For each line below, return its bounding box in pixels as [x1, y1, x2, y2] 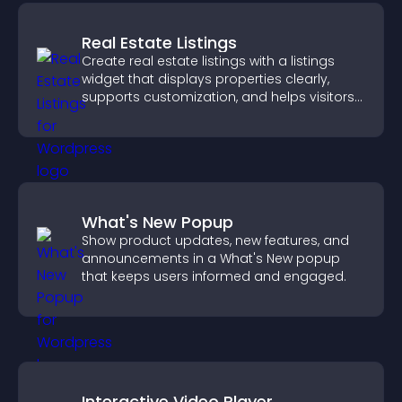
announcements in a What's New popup [82, 249, 340, 267]
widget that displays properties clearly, [82, 70, 329, 88]
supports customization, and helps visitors [82, 88, 354, 106]
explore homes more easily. [82, 106, 259, 124]
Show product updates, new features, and [82, 232, 349, 249]
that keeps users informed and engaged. [82, 267, 346, 285]
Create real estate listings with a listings [82, 52, 335, 70]
